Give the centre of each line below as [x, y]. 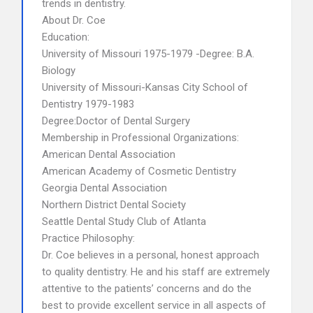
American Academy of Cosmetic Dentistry [139, 171]
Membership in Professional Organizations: [140, 138]
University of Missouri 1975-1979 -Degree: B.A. [148, 54]
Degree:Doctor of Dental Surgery [116, 121]
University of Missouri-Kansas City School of [145, 87]
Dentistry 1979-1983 [88, 104]
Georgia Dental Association [104, 188]
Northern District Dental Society [114, 205]
